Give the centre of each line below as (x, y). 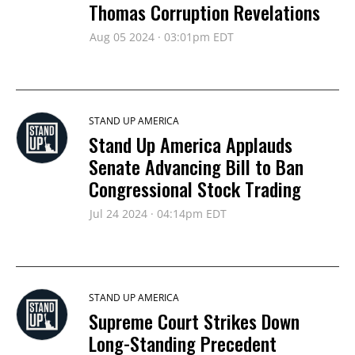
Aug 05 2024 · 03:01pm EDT (162, 37)
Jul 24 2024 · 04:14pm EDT (158, 214)
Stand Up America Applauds (191, 144)
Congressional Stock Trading (195, 189)
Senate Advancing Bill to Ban (196, 166)
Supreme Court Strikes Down (194, 321)
